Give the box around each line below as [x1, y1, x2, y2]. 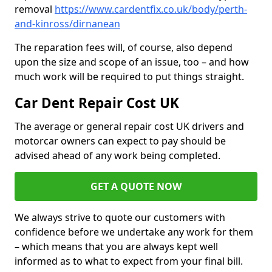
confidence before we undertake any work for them [15, 225, 253, 239]
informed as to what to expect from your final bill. [15, 254, 243, 268]
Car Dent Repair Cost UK [15, 93, 179, 113]
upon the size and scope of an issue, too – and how [15, 55, 249, 69]
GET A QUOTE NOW [90, 180, 182, 194]
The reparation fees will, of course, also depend [15, 41, 233, 55]
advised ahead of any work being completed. [15, 149, 223, 163]
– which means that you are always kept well [15, 240, 218, 254]
